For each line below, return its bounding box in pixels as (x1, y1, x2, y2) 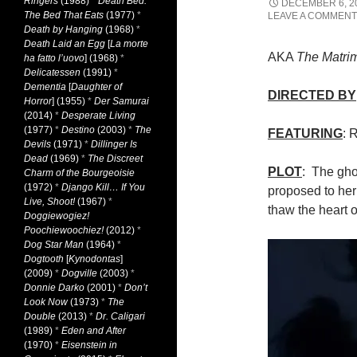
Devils (24, 139, 51, 150)
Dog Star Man (24, 239, 84, 250)
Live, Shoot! (24, 196, 75, 207)
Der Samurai (94, 96, 149, 107)
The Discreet (88, 153, 143, 164)
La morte (110, 38, 148, 49)
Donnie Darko (24, 282, 84, 293)
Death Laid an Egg (24, 38, 105, 49)
